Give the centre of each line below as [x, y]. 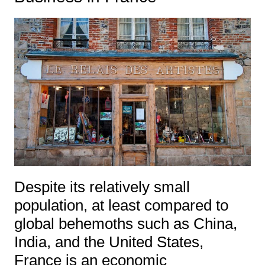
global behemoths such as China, [125, 223]
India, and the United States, [109, 242]
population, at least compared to [121, 205]
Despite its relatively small [102, 187]
